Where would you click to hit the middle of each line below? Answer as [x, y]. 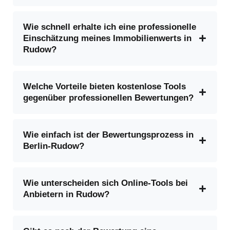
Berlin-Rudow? [54, 146]
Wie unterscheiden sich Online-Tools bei [106, 183]
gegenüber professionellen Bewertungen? [108, 98]
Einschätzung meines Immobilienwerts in [107, 38]
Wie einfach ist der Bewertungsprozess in [108, 135]
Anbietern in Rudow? [66, 194]
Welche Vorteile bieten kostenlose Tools [104, 86]
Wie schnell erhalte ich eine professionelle [110, 27]
